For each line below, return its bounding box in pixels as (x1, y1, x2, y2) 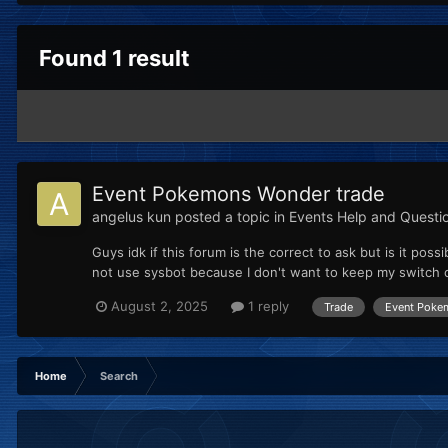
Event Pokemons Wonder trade (92, 182, 385, 207)
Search (100, 368, 138, 383)
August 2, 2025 (111, 298, 208, 315)
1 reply (244, 298, 289, 315)
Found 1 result (39, 45, 190, 72)
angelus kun (92, 208, 171, 226)
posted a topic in (171, 208, 289, 226)
